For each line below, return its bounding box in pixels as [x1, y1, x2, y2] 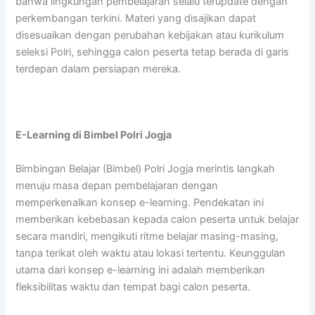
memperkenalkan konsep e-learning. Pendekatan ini [15, 195, 264, 209]
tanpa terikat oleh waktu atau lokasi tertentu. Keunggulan [15, 246, 286, 259]
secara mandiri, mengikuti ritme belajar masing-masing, [15, 229, 279, 243]
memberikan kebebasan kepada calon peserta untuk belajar [15, 212, 300, 226]
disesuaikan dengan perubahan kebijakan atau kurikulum [15, 28, 285, 41]
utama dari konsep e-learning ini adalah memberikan [15, 263, 266, 276]
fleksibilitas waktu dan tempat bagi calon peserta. [15, 280, 251, 293]
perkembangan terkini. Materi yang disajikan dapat [15, 11, 257, 25]
